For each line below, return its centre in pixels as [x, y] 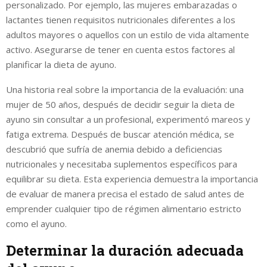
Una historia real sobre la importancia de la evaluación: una [125, 89]
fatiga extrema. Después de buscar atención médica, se [120, 134]
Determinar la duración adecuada [125, 250]
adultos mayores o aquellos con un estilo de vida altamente [128, 34]
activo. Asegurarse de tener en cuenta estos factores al [120, 49]
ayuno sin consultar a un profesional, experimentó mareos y [128, 119]
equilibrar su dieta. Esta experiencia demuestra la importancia [132, 178]
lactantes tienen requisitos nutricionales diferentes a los [121, 19]
